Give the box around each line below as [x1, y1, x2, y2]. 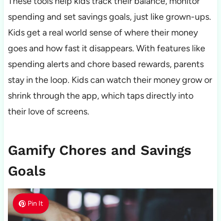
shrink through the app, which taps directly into [7, 90, 193, 102]
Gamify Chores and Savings [7, 142, 191, 159]
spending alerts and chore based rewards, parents [7, 59, 204, 70]
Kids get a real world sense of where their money [7, 27, 198, 38]
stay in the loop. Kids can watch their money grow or [7, 74, 212, 86]
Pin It [28, 199, 43, 208]
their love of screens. [7, 106, 91, 117]
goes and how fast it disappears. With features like [7, 43, 205, 54]
